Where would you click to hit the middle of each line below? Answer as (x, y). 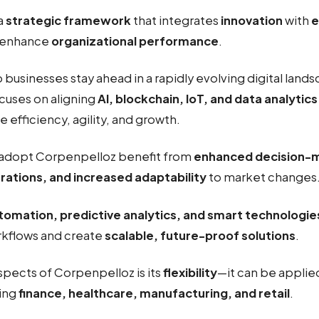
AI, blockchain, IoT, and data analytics (208, 99)
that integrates (176, 20)
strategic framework (68, 20)
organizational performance (135, 41)
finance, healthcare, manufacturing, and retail (154, 293)
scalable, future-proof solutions (200, 235)
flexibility (190, 272)
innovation (252, 20)
